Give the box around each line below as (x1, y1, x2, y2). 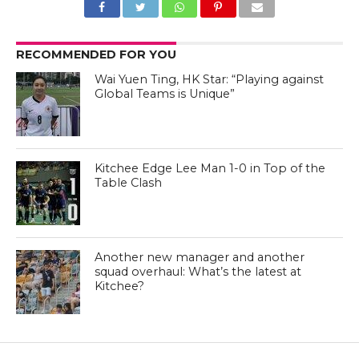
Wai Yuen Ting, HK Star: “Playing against (95, 71, 325, 87)
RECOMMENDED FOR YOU (15, 46, 176, 62)
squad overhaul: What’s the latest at (95, 264, 302, 279)
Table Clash (95, 175, 163, 190)
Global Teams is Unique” (95, 86, 236, 101)
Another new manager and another (95, 249, 305, 264)
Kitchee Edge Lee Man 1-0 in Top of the (95, 160, 326, 175)
